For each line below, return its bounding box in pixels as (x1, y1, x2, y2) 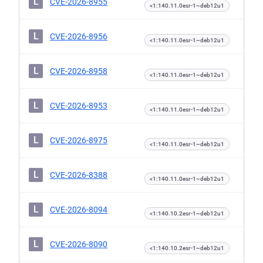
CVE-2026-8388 (50, 170, 107, 180)
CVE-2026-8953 (50, 101, 107, 110)
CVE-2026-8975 (50, 136, 107, 145)
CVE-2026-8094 (50, 205, 107, 214)
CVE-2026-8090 (50, 240, 107, 249)
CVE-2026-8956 (50, 32, 107, 41)
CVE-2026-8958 (50, 66, 107, 76)
